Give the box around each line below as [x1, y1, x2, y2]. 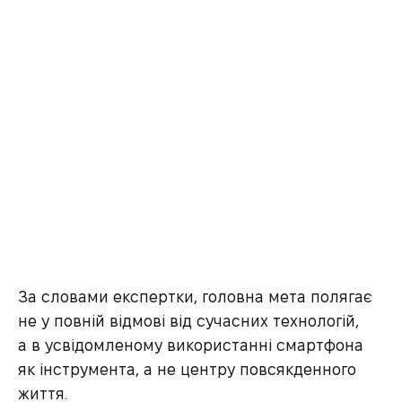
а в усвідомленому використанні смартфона [18, 335, 363, 353]
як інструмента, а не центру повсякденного [18, 359, 356, 377]
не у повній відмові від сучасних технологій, [18, 310, 359, 328]
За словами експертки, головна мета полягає [18, 286, 372, 304]
